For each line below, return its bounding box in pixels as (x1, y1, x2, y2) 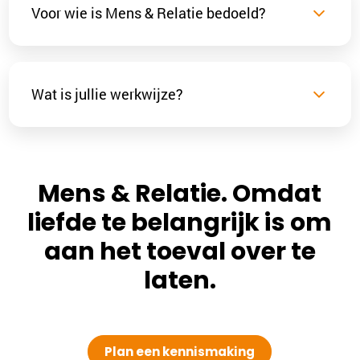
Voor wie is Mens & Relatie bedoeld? (31, 3, 267, 23)
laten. (143, 263, 216, 297)
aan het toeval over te (43, 234, 316, 268)
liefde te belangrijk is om (27, 205, 333, 239)
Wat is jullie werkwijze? (31, 84, 184, 104)
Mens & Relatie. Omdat (38, 176, 322, 211)
